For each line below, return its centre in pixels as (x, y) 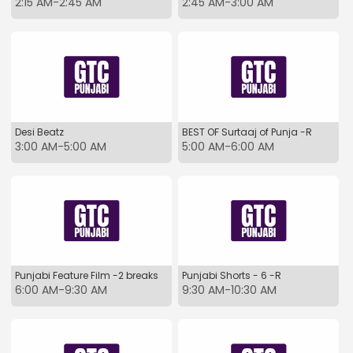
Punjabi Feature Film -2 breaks (87, 276)
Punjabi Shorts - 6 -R (232, 276)
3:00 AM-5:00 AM (61, 146)
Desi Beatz (39, 132)
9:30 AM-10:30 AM (229, 290)
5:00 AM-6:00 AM (228, 146)
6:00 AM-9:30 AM (61, 290)
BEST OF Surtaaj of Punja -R (247, 132)
